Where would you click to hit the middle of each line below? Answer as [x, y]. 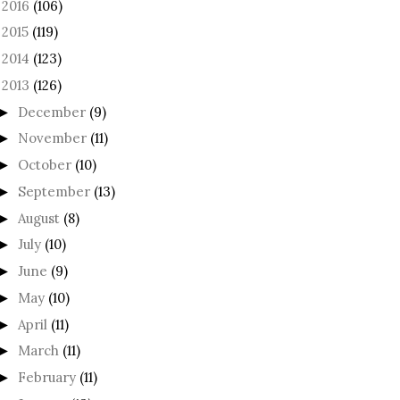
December [52, 112]
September [54, 191]
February [47, 378]
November [52, 138]
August [39, 218]
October [45, 165]
